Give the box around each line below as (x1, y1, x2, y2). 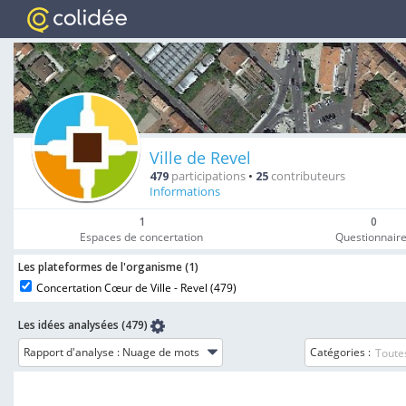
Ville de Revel (150, 147, 251, 169)
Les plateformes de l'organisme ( (18, 259, 188, 275)
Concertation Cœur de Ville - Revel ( (36, 280, 214, 295)
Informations (150, 184, 220, 199)
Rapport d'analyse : (24, 344, 120, 361)
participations (169, 169, 246, 184)
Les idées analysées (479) (18, 317, 150, 333)
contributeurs (268, 169, 345, 184)
